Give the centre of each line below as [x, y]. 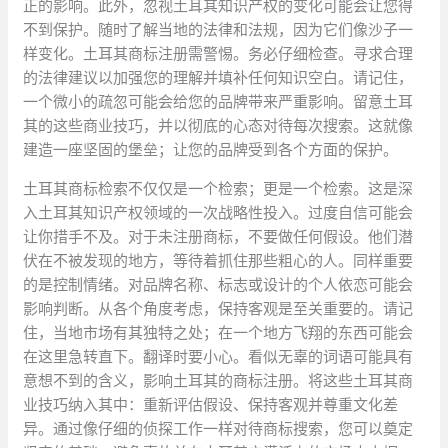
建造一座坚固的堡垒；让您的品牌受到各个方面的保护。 [211, 150]
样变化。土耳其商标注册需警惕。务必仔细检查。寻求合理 [218, 54]
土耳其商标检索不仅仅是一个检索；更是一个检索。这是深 [218, 189]
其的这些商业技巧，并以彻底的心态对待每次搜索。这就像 [218, 126]
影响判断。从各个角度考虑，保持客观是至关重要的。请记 [218, 309]
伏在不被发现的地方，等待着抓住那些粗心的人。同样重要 [218, 261]
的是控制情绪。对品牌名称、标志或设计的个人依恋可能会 [218, 285]
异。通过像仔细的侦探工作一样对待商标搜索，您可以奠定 [218, 429]
